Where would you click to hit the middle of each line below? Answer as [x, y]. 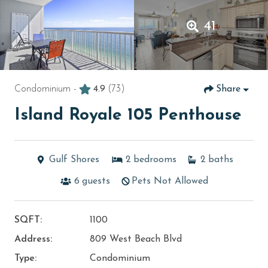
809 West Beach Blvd [135, 239]
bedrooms [155, 159]
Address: [33, 239]
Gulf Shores [74, 159]
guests [96, 181]
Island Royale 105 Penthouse [128, 115]
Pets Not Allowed [170, 181]
